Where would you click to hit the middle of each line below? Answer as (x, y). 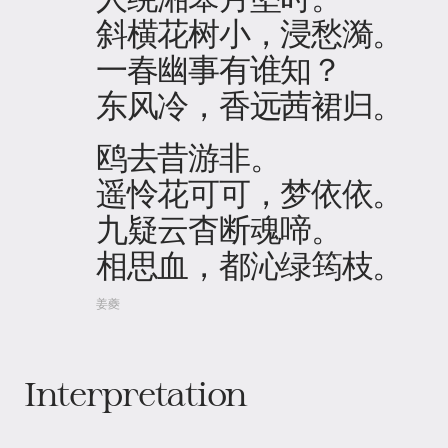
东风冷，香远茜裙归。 (250, 104)
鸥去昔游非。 (188, 156)
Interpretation (136, 393)
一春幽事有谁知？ (219, 68)
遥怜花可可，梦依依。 (250, 192)
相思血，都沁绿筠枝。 (250, 264)
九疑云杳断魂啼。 (219, 228)
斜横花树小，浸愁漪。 (250, 32)
